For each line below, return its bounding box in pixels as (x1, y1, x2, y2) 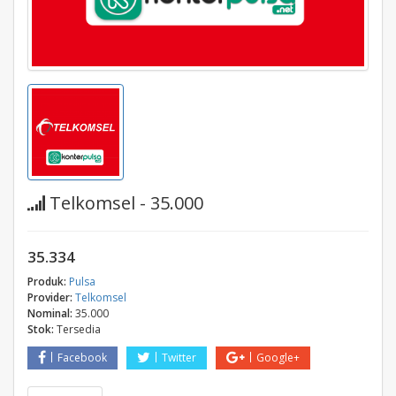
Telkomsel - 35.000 (45, 190, 203, 215)
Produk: (27, 273, 66, 289)
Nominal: (27, 305, 72, 321)
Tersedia (57, 321, 101, 337)
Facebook (57, 349, 107, 365)
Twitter (162, 349, 196, 365)
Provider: (27, 289, 72, 305)
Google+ (256, 349, 300, 365)
